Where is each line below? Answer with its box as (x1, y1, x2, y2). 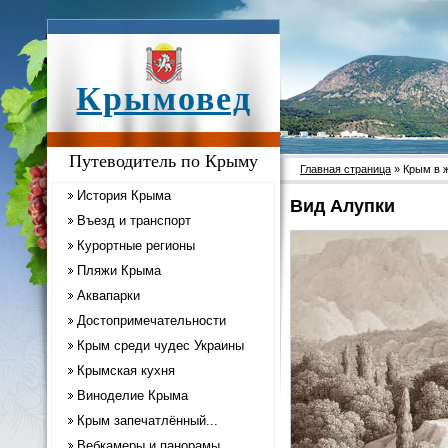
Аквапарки (77, 288, 140, 303)
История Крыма (77, 188, 171, 203)
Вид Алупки (290, 196, 395, 217)
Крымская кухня (77, 363, 175, 378)
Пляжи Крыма (77, 263, 161, 278)
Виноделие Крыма (77, 388, 188, 403)
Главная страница (300, 163, 391, 175)
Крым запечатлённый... (77, 413, 218, 428)
